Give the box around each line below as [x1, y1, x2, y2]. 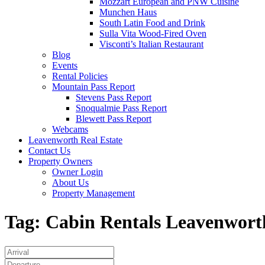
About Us [52, 177, 89, 188]
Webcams [52, 124, 88, 134]
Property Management [52, 188, 135, 198]
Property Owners [28, 156, 92, 166]
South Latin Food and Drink [99, 18, 205, 28]
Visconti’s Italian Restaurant [99, 39, 203, 49]
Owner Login [52, 167, 103, 177]
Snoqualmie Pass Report [76, 103, 167, 113]
